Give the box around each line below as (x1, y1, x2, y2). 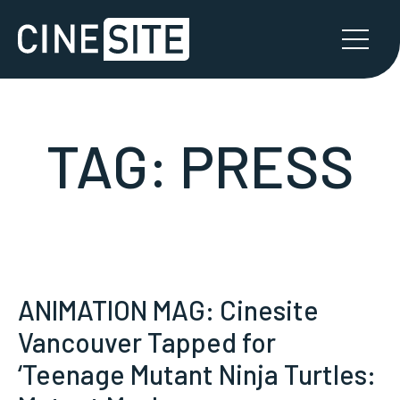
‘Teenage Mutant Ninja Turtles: (18, 358, 376, 390)
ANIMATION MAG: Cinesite (18, 294, 319, 326)
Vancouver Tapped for (18, 326, 276, 358)
